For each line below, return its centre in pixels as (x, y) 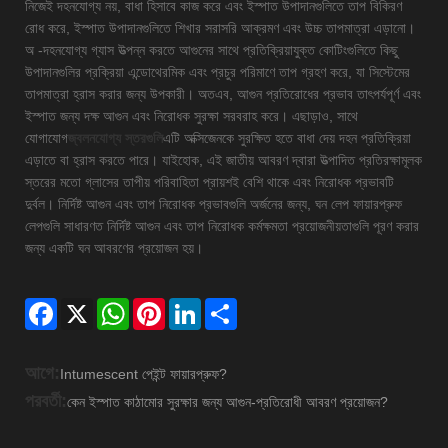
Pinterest (193, 305)
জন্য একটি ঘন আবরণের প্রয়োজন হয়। (114, 247)
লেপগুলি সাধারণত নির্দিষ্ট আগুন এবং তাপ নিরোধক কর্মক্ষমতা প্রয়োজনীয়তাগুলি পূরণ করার (222, 225)
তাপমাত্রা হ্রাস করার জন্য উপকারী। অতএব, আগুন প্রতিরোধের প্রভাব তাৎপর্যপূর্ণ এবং (223, 93)
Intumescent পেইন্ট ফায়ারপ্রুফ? (143, 374)
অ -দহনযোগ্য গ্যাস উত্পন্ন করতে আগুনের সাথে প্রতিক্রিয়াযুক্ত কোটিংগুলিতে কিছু (211, 49)
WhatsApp (161, 305)
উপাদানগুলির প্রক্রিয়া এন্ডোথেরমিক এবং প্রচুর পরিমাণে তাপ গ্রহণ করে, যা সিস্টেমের (217, 71)
